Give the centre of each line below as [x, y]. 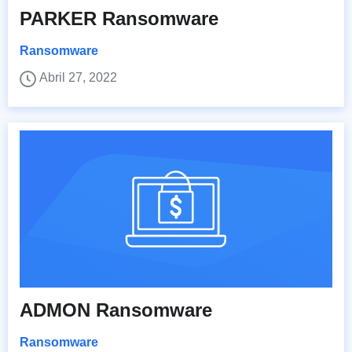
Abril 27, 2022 [78, 78]
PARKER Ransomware [119, 19]
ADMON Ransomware [116, 310]
